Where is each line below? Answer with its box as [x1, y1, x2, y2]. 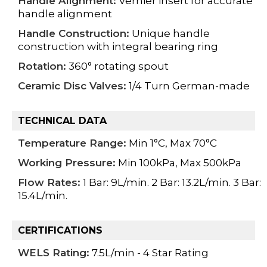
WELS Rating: [18, 246, 89, 259]
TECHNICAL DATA [18, 114, 107, 126]
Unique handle [129, 27, 210, 39]
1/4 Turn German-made [126, 79, 250, 92]
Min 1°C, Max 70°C [126, 136, 217, 149]
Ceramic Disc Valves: [18, 79, 126, 92]
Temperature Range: [18, 136, 126, 149]
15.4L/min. [18, 189, 67, 201]
